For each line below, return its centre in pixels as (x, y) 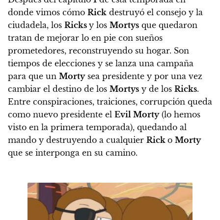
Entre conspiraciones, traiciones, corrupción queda (110, 102)
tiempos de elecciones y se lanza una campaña (101, 64)
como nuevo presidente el (61, 115)
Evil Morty (137, 115)
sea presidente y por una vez (144, 76)
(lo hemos (180, 115)
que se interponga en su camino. (73, 153)
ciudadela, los (36, 25)
